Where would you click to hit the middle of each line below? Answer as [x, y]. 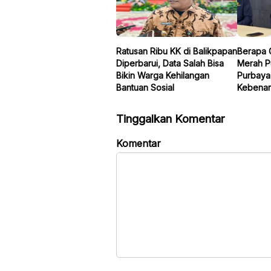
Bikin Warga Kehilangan [163, 75]
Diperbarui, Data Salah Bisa [170, 63]
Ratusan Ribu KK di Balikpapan [177, 51]
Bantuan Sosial [145, 87]
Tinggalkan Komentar [171, 119]
